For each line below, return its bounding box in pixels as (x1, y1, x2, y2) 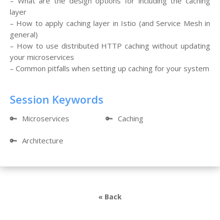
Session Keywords (10, 91, 104, 107)
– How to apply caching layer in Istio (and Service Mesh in (10, 18, 210, 28)
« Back (98, 192, 122, 201)
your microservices (10, 52, 74, 62)
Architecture (22, 135, 63, 145)
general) (10, 29, 38, 39)
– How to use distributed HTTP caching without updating (10, 40, 210, 51)
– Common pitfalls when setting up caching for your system (10, 63, 209, 73)
